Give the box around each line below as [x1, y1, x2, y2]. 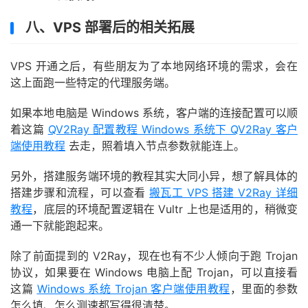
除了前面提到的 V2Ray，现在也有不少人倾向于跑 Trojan [10, 249, 298, 263]
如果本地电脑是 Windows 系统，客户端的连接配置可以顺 [10, 106, 298, 120]
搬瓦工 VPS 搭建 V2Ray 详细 [149, 186, 298, 200]
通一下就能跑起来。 [10, 219, 109, 233]
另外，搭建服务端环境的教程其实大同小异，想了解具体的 [10, 169, 298, 184]
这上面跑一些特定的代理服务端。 [10, 76, 175, 90]
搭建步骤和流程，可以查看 [10, 186, 150, 200]
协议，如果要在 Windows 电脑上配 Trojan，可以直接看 [10, 265, 298, 280]
